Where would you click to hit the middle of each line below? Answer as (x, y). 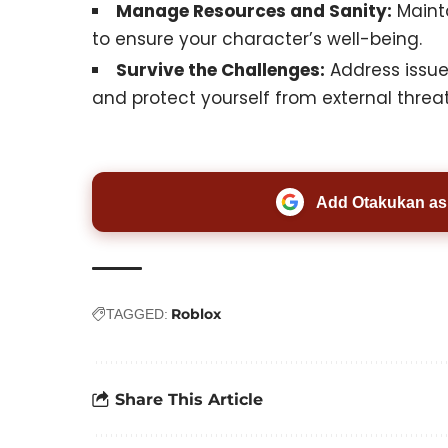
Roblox (196, 314)
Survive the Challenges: (220, 69)
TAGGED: (137, 314)
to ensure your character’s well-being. (257, 38)
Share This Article (189, 399)
